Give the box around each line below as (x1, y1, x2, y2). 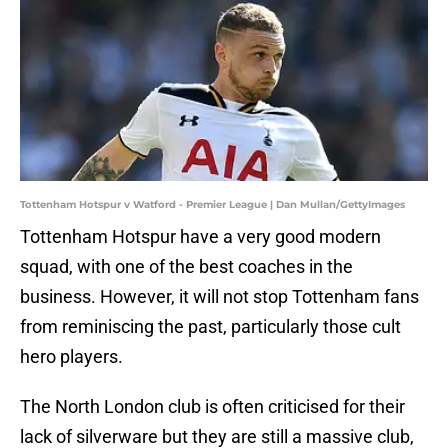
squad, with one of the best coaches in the (20, 256, 353, 278)
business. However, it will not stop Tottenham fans (20, 286, 419, 308)
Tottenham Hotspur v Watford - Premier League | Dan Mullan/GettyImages (20, 198, 405, 212)
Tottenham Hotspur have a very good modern (20, 226, 381, 248)
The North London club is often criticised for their (20, 396, 405, 418)
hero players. (20, 346, 123, 368)
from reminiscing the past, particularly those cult (20, 316, 401, 338)
